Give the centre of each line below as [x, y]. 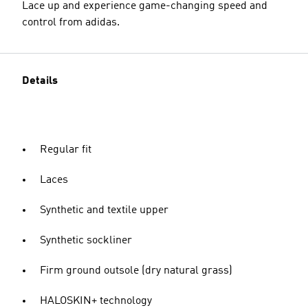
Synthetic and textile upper [104, 210]
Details [40, 81]
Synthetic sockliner [86, 241]
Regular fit [66, 150]
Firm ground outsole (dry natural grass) [136, 271]
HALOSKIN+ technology [96, 301]
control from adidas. [71, 23]
